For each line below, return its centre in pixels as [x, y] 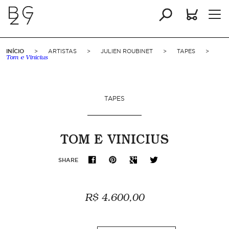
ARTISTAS [62, 51]
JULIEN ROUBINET [127, 51]
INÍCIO [15, 51]
